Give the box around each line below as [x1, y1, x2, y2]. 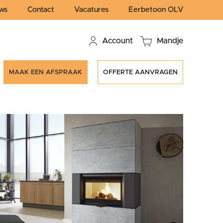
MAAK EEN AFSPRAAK [9, 69, 82, 76]
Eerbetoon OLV [128, 6, 183, 13]
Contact [27, 6, 54, 13]
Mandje [157, 37, 183, 45]
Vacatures [74, 6, 109, 13]
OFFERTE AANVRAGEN [103, 69, 178, 76]
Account [102, 37, 133, 45]
